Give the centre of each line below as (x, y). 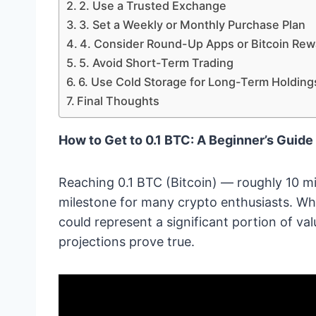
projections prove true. (127, 242)
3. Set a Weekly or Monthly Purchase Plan (193, 25)
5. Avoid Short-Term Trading (157, 63)
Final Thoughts (119, 101)
